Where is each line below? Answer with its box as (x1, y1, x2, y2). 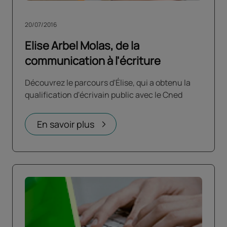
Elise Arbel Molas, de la (25, 37, 139, 53)
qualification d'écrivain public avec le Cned (25, 89, 182, 100)
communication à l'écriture (25, 53, 161, 68)
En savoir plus (37, 118, 94, 130)
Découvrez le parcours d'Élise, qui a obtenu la (25, 77, 191, 88)
